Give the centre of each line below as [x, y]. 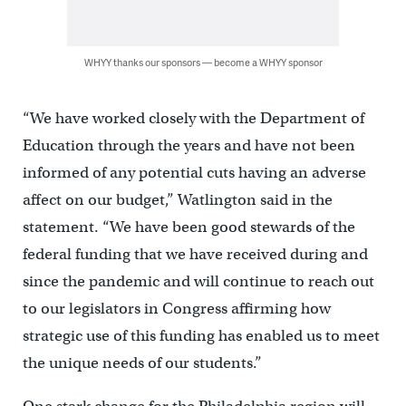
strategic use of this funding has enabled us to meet [201, 336]
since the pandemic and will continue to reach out [198, 282]
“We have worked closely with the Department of [193, 119]
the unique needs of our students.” [142, 363]
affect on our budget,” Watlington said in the [177, 200]
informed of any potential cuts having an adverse [194, 173]
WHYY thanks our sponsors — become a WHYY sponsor [203, 63]
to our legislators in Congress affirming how [176, 309]
